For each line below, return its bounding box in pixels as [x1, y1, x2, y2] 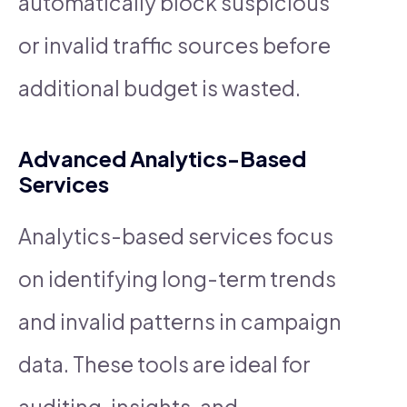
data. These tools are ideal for [18, 350, 311, 377]
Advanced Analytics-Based [18, 144, 306, 172]
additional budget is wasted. [18, 74, 301, 101]
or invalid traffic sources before [18, 31, 331, 58]
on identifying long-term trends [18, 264, 336, 292]
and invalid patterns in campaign [18, 307, 342, 334]
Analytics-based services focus [18, 222, 333, 249]
